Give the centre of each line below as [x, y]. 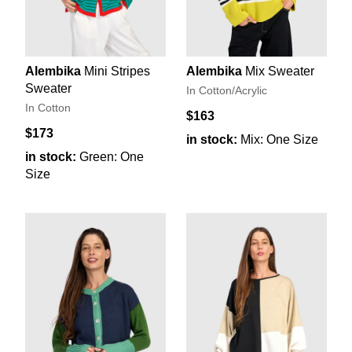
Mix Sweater [280, 71]
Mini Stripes [117, 71]
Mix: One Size [279, 139]
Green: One [112, 156]
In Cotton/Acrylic [227, 90]
